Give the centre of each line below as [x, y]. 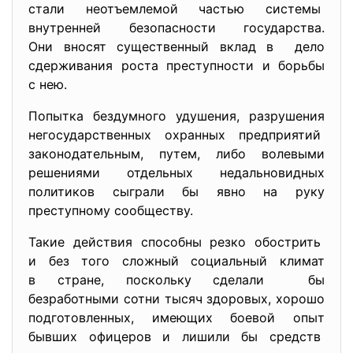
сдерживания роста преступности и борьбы [176, 65]
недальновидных [272, 173]
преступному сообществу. [111, 210]
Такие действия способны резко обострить [176, 242]
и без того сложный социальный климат [176, 261]
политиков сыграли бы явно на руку [176, 191]
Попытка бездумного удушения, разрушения [176, 116]
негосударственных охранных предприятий [176, 135]
